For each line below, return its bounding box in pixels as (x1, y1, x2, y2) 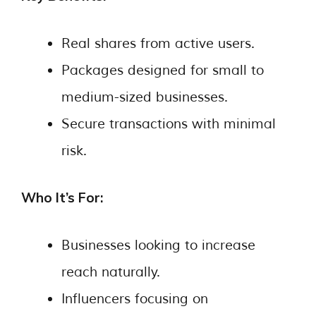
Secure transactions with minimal (61, 115, 276, 133)
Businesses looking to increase (61, 236, 255, 254)
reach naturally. (61, 263, 160, 281)
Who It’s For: (21, 189, 103, 206)
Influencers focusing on (61, 290, 208, 308)
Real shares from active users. (61, 35, 255, 52)
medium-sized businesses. (61, 88, 228, 106)
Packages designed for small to (61, 61, 264, 79)
